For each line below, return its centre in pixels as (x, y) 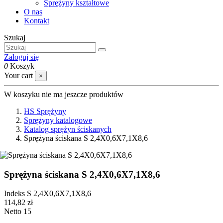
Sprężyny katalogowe (58, 120)
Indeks (15, 194)
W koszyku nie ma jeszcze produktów (64, 94)
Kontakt (37, 21)
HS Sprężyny (45, 111)
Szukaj (15, 38)
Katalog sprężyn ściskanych (68, 129)
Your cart (18, 75)
